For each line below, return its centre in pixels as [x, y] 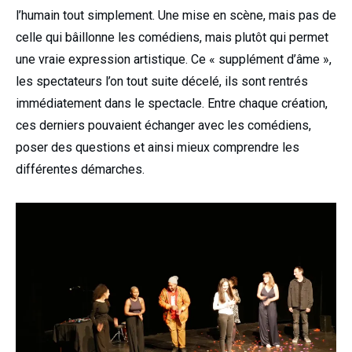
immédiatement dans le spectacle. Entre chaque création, [172, 103]
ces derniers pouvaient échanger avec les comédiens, [163, 125]
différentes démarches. [80, 169]
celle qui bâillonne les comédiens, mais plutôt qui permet [172, 37]
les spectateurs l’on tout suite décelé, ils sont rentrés [162, 81]
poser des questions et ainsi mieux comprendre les [158, 147]
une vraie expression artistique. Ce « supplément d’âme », [174, 59]
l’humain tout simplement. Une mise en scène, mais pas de [176, 15]
